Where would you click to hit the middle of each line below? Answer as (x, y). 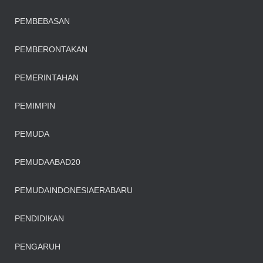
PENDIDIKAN (39, 218)
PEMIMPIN (35, 106)
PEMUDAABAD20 (48, 162)
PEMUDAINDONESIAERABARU (74, 190)
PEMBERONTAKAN (51, 49)
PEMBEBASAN (42, 21)
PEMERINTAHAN (47, 77)
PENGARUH (38, 247)
